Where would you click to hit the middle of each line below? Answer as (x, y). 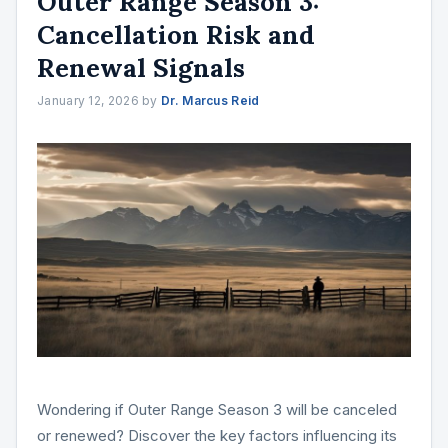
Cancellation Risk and (176, 34)
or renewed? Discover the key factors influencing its (217, 435)
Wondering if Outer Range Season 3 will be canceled (217, 409)
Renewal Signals (141, 67)
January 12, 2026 (88, 100)
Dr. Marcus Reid (210, 100)
